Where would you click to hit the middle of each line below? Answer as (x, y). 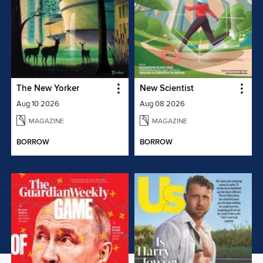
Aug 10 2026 (38, 104)
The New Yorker (48, 88)
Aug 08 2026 (162, 104)
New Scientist (167, 88)
